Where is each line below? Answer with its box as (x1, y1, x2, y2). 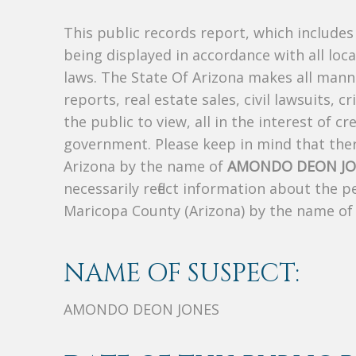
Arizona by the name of (64, 156, 227, 176)
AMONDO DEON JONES (64, 299, 219, 319)
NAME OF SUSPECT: (64, 256, 300, 291)
